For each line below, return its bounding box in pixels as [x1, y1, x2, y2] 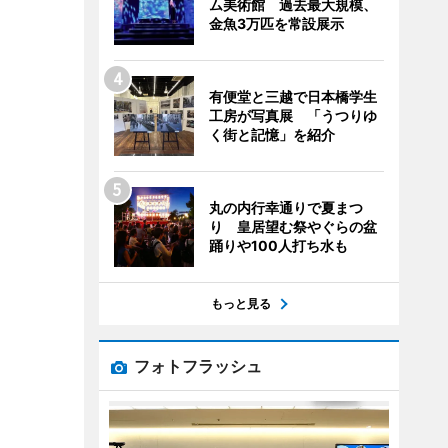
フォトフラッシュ [133, 356, 262, 376]
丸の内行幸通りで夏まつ [208, 199, 363, 216]
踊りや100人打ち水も [208, 237, 348, 254]
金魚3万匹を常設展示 [208, 15, 344, 32]
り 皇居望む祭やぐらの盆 [208, 218, 377, 235]
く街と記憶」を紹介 [208, 126, 335, 143]
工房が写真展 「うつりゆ [208, 107, 377, 124]
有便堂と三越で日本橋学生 [208, 88, 377, 105]
